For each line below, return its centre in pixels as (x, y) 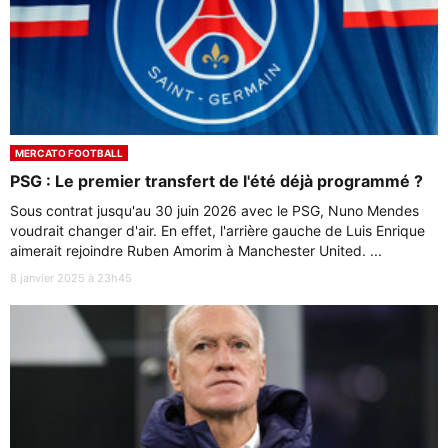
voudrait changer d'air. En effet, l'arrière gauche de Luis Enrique (217, 230)
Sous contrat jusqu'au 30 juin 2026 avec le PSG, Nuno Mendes (214, 210)
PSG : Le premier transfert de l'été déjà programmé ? (216, 180)
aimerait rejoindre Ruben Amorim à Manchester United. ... (196, 250)
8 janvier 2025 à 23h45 (71, 277)
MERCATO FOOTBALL (69, 152)
